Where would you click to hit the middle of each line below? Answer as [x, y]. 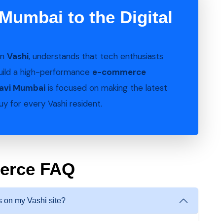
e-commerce [119, 72]
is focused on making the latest [106, 88]
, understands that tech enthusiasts [96, 56]
